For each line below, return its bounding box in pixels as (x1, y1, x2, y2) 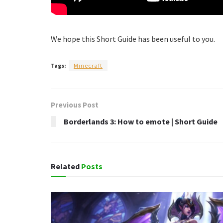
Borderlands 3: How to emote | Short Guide (64, 116, 218, 126)
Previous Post (51, 100, 99, 110)
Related (51, 161, 80, 171)
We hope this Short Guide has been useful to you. (51, 33, 215, 44)
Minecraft (74, 61, 103, 69)
